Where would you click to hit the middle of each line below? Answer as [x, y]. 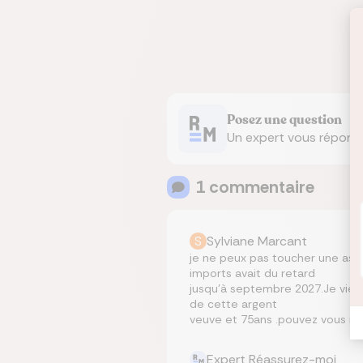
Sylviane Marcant [257, 241]
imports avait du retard [252, 273]
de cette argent [233, 304]
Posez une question [284, 120]
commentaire [260, 187]
